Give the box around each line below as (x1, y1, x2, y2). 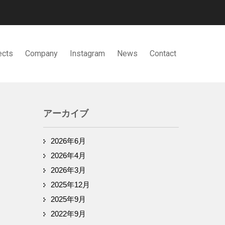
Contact (150, 49, 176, 58)
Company (25, 49, 58, 58)
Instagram (70, 49, 105, 58)
